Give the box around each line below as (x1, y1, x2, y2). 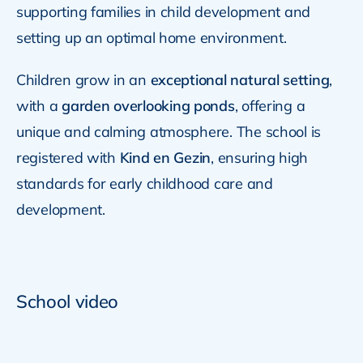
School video (15, 289, 119, 313)
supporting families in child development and (15, 2, 311, 21)
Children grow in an (15, 70, 151, 89)
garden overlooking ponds (62, 96, 235, 115)
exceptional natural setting (150, 70, 330, 89)
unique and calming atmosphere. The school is (15, 122, 322, 141)
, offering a (234, 96, 305, 115)
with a (15, 96, 62, 115)
